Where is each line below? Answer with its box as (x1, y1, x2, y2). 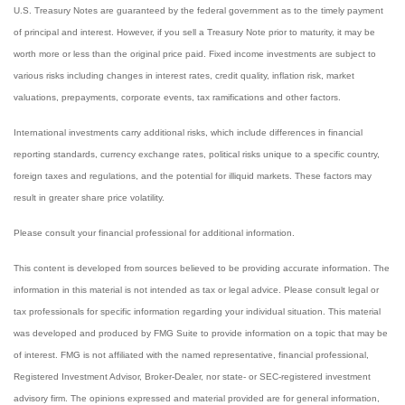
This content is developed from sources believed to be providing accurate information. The (14, 263, 390, 273)
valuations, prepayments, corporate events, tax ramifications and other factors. (14, 92, 341, 102)
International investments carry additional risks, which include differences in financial (14, 127, 363, 137)
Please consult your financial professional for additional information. (14, 228, 295, 238)
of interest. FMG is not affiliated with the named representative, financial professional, (14, 350, 369, 360)
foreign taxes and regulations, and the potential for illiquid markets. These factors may (14, 171, 372, 181)
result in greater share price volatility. (14, 193, 165, 202)
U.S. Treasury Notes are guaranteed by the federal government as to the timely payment (14, 5, 383, 15)
